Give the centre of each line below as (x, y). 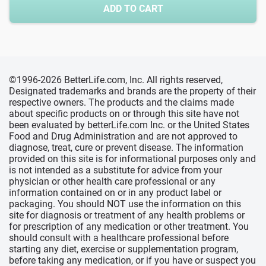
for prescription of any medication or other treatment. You (129, 227)
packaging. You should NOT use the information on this (125, 204)
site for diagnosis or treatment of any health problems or (127, 215)
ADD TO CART (133, 9)
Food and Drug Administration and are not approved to (123, 136)
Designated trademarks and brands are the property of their (132, 91)
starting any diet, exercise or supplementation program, (123, 249)
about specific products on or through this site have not (124, 114)
